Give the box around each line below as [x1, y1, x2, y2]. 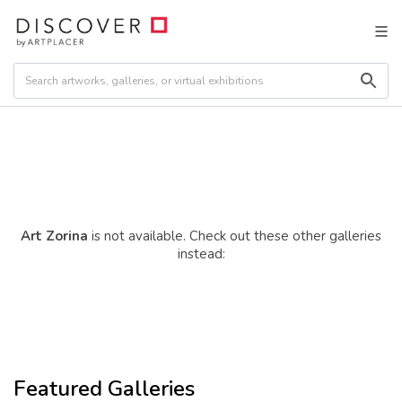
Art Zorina [21, 226, 92, 245]
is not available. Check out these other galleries [92, 226, 381, 245]
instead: [177, 244, 225, 263]
